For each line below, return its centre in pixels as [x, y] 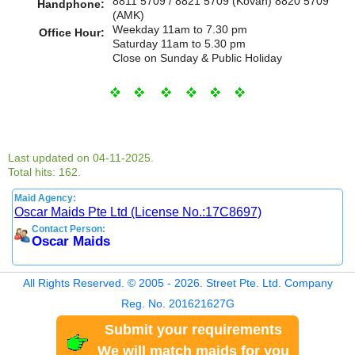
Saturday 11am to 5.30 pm [179, 43]
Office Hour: [72, 32]
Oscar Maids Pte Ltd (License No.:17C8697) [138, 212]
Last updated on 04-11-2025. [81, 157]
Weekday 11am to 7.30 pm [180, 29]
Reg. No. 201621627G [177, 303]
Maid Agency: [45, 198]
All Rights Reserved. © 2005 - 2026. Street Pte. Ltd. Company [177, 282]
